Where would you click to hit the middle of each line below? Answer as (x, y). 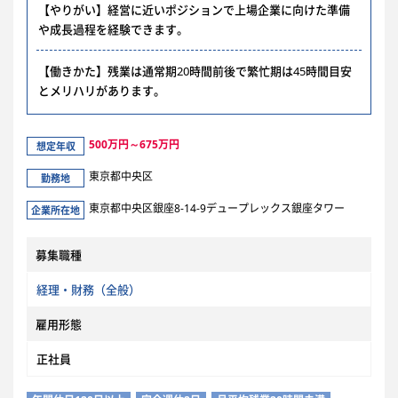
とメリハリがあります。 (102, 91)
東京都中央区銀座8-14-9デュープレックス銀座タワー (217, 208)
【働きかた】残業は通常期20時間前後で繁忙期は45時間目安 (195, 71)
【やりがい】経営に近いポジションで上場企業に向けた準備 (194, 10)
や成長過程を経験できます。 (113, 29)
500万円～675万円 (134, 144)
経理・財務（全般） (88, 290)
